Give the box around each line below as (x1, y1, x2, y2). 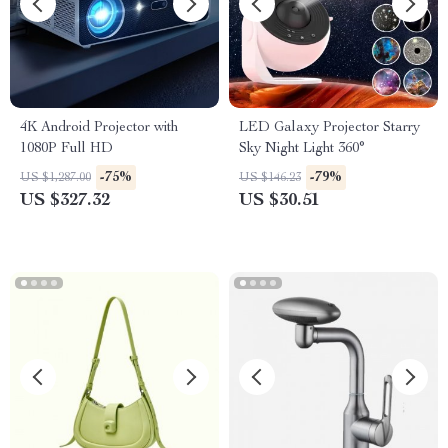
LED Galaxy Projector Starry (239, 121, 420, 135)
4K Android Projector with (20, 121, 178, 135)
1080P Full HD (20, 142, 113, 156)
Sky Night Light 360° (239, 142, 365, 156)
